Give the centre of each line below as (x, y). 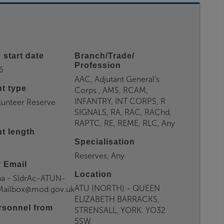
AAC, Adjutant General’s (117, 79)
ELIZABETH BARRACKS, (117, 199)
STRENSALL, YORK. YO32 (120, 210)
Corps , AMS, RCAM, (111, 90)
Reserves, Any (99, 156)
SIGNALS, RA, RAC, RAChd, (123, 112)
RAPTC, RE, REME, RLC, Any (124, 123)
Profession (97, 65)
